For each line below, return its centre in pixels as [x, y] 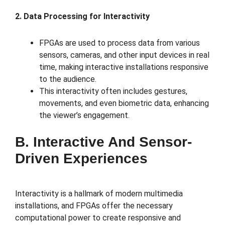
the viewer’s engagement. [84, 116]
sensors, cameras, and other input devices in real [124, 55]
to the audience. [68, 79]
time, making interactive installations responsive [124, 67]
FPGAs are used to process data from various [120, 43]
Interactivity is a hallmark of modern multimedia [99, 194]
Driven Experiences [81, 159]
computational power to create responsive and [98, 218]
